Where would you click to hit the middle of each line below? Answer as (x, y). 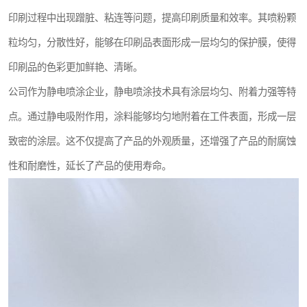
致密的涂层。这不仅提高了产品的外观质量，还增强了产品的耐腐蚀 (152, 142)
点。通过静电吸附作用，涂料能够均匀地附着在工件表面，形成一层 (152, 117)
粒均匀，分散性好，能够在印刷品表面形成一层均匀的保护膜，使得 (152, 43)
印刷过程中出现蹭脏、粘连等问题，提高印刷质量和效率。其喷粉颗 (152, 18)
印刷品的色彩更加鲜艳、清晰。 (75, 67)
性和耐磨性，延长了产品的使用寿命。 (90, 166)
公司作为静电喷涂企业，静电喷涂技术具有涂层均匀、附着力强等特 (152, 92)
